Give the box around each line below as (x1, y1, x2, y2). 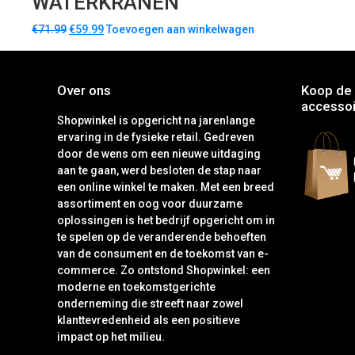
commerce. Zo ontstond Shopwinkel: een (57, 264, 270, 277)
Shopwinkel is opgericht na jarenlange (57, 114, 255, 128)
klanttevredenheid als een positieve (57, 314, 240, 327)
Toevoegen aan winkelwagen (106, 23, 254, 36)
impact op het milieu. (57, 330, 165, 344)
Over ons (57, 82, 111, 99)
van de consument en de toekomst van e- (57, 247, 269, 261)
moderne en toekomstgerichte (57, 281, 216, 294)
